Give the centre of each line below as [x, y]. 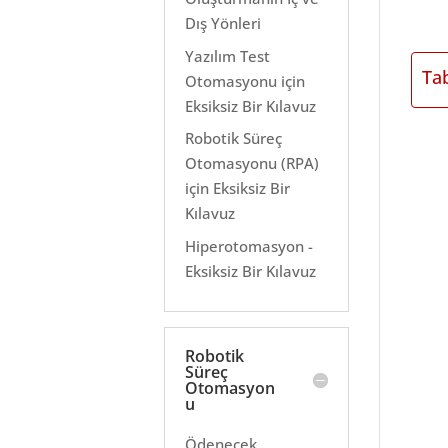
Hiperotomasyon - [249, 245]
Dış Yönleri [223, 23]
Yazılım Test [228, 55]
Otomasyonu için [245, 80]
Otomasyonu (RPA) [252, 163]
